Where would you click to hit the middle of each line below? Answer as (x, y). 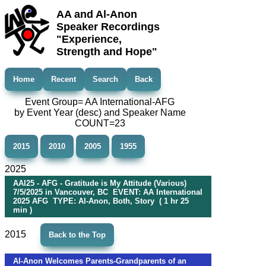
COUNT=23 (100, 123)
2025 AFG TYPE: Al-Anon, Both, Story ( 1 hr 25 (101, 201)
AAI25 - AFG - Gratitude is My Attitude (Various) (100, 183)
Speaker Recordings (108, 27)
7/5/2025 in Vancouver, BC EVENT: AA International (108, 192)
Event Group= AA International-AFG (100, 102)
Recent (64, 79)
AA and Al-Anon (97, 14)
